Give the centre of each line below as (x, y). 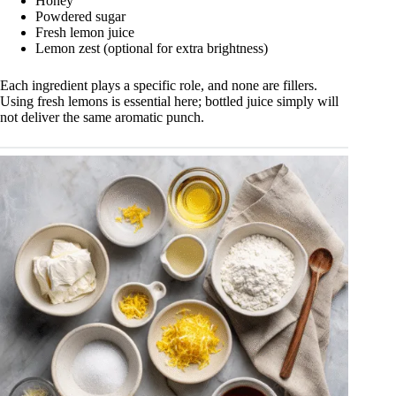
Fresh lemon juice (85, 32)
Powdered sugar (80, 16)
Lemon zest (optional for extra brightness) (152, 48)
